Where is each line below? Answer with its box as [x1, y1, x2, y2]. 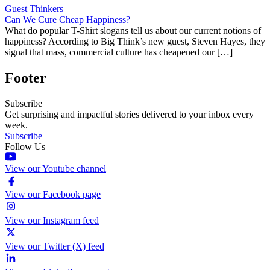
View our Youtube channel [5, 163, 106, 174]
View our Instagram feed [5, 215, 99, 225]
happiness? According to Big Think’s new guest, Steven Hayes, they [5, 36, 265, 46]
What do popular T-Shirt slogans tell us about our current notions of [5, 25, 261, 36]
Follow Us [5, 141, 45, 152]
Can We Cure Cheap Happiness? [5, 14, 130, 25]
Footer [5, 69, 46, 86]
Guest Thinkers [5, 3, 63, 14]
